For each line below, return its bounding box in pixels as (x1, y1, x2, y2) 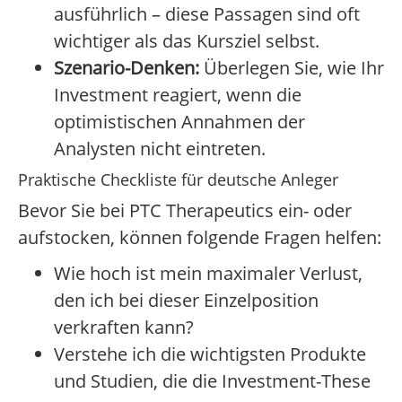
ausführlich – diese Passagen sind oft (54, 2, 360, 27)
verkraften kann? (54, 315, 194, 340)
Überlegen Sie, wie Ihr (199, 56, 384, 81)
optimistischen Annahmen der (54, 109, 305, 135)
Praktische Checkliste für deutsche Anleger (18, 169, 338, 191)
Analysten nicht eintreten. (54, 136, 266, 162)
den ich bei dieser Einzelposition (54, 288, 319, 313)
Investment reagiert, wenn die (54, 83, 301, 108)
